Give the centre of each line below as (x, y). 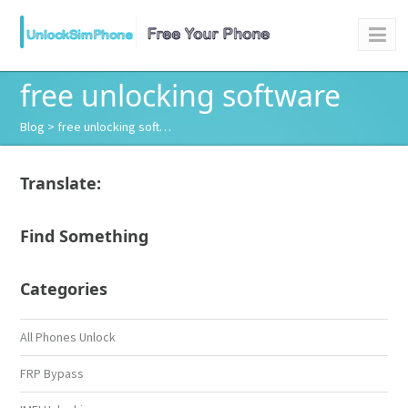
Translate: (61, 183)
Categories (64, 289)
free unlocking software (181, 95)
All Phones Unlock (68, 337)
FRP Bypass (52, 373)
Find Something (85, 236)
